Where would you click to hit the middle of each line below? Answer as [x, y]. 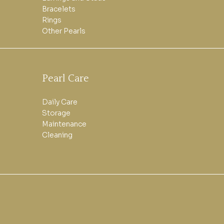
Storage [56, 113]
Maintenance [64, 124]
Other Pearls [64, 31]
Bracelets [59, 9]
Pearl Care [66, 78]
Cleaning [57, 135]
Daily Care [60, 102]
